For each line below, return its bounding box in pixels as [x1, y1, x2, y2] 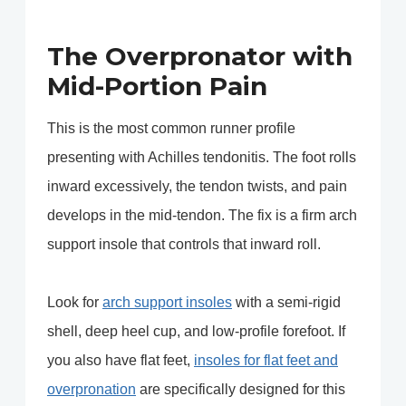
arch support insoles [102, 295, 232, 311]
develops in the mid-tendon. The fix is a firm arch [47, 208, 357, 224]
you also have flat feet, [47, 353, 194, 369]
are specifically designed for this [136, 382, 345, 398]
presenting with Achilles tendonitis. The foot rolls [47, 150, 356, 166]
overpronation [47, 382, 136, 398]
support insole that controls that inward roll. [47, 237, 321, 253]
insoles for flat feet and [194, 353, 338, 369]
